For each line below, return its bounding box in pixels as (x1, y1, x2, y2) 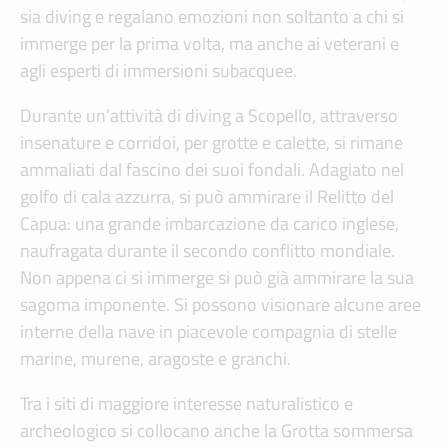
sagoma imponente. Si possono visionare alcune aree (20, 291, 421, 319)
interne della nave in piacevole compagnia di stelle (20, 318, 397, 346)
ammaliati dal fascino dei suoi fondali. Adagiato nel (20, 156, 404, 184)
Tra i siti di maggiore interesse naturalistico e (20, 390, 353, 418)
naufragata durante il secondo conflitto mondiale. (20, 237, 395, 265)
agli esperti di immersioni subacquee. (20, 57, 297, 85)
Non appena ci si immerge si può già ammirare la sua (20, 264, 414, 292)
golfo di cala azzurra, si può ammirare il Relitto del (20, 183, 394, 211)
